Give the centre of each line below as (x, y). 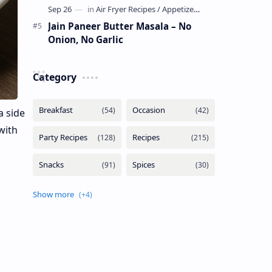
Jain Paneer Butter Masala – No (119, 26)
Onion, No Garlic (85, 39)
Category (54, 77)
